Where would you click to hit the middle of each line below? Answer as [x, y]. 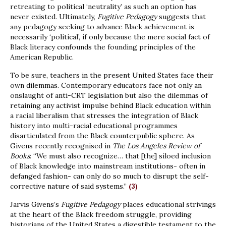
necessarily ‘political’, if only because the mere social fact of [110, 37]
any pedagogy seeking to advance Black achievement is [102, 27]
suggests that [181, 17]
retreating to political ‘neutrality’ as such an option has [103, 7]
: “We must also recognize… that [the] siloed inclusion [120, 156]
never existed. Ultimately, [54, 17]
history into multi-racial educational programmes [94, 126]
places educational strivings [168, 205]
